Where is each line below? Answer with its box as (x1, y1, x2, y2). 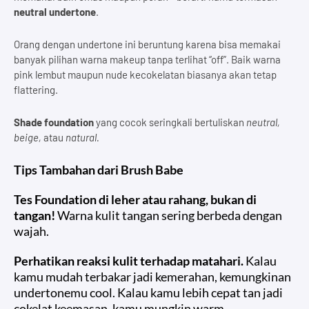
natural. (66, 130, 99, 143)
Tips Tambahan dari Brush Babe (14, 161, 183, 177)
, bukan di (206, 191, 257, 207)
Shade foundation (14, 115, 94, 128)
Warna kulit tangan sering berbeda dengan (57, 207, 282, 223)
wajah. (14, 223, 49, 239)
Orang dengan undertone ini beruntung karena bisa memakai (14, 37, 281, 50)
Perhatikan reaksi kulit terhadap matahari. (14, 252, 243, 268)
